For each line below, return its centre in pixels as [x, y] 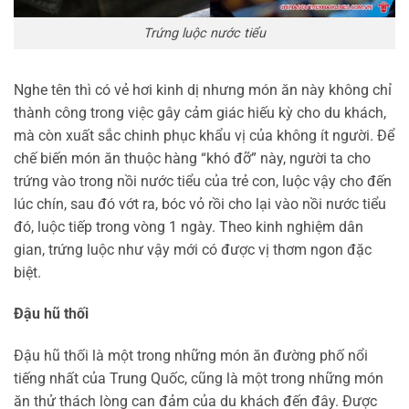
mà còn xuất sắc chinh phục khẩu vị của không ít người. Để [204, 135]
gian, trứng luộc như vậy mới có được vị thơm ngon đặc [193, 249]
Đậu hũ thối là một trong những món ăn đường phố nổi [191, 356]
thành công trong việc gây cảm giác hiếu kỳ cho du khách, [200, 112]
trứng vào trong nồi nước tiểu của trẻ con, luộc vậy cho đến [203, 181]
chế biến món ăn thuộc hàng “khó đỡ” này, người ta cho [192, 158]
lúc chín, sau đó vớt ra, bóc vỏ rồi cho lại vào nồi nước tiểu [200, 204]
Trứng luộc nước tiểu [204, 33]
